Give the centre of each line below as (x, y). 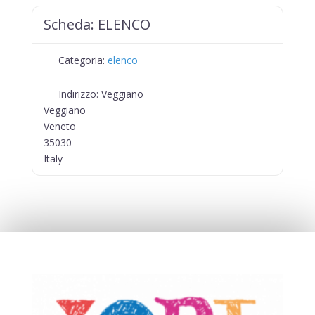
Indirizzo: (80, 94)
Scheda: (70, 24)
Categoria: (83, 60)
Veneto (59, 126)
